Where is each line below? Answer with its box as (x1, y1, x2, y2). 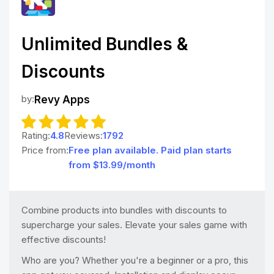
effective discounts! (21, 233, 106, 245)
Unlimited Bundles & (21, 34, 188, 54)
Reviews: (64, 129, 103, 141)
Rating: (21, 129, 50, 141)
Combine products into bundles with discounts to (21, 204, 227, 216)
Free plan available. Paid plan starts (68, 144, 232, 156)
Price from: (21, 144, 68, 156)
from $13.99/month (68, 158, 155, 171)
